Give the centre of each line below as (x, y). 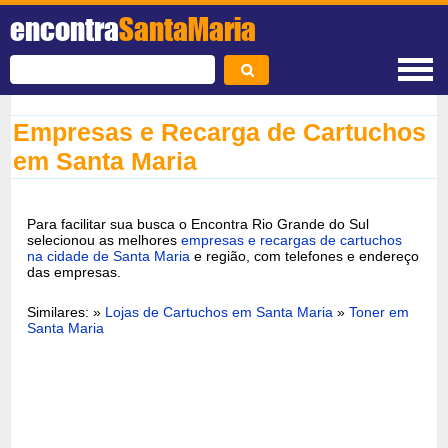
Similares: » (66, 311)
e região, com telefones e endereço (305, 255)
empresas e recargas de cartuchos (292, 239)
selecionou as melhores (104, 239)
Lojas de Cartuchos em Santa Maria (219, 311)
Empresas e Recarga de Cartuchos (220, 132)
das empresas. (74, 271)
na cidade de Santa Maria (109, 255)
